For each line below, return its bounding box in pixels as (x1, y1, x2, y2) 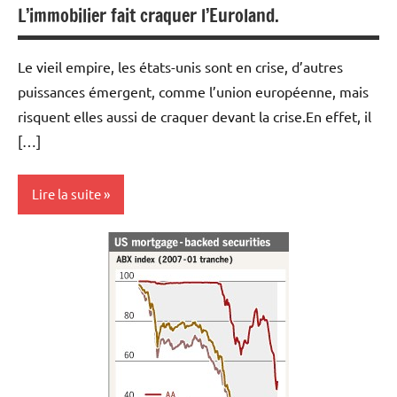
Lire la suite (32, 185, 101, 203)
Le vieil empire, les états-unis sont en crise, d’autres (18, 57, 343, 75)
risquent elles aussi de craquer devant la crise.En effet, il (18, 106, 371, 125)
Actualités (28, 240, 87, 257)
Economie (28, 274, 85, 291)
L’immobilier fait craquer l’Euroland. (18, 2, 279, 28)
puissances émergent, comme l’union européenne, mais (18, 82, 369, 100)
